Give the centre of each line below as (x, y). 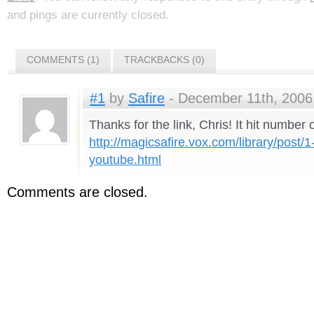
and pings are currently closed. (88, 15)
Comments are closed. (77, 192)
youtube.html (125, 160)
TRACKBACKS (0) (164, 60)
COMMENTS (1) (63, 60)
